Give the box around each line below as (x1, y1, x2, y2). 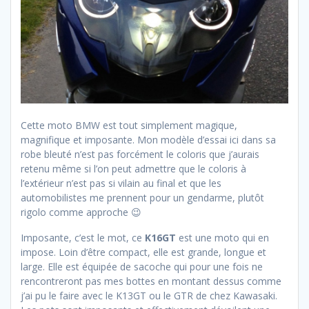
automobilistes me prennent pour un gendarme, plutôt (21, 190, 264, 204)
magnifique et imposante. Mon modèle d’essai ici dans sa (21, 132, 276, 146)
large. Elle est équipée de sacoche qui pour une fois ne (21, 259, 263, 273)
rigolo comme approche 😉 (21, 205, 141, 219)
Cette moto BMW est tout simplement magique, (21, 118, 237, 132)
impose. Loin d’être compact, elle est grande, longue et (21, 245, 266, 259)
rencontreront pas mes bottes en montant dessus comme (21, 274, 281, 288)
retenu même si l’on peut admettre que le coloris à (21, 161, 246, 175)
